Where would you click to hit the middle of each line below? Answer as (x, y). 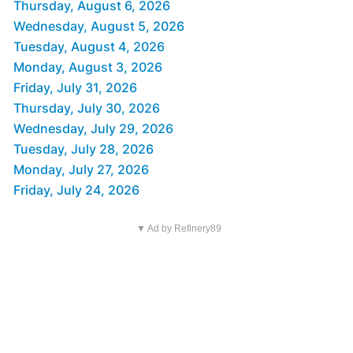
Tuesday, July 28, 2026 (84, 149)
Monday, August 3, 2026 (88, 67)
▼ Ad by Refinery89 (178, 229)
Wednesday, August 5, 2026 (99, 26)
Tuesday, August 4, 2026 (89, 47)
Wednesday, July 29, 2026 (93, 129)
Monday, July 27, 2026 (81, 170)
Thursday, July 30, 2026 (87, 108)
